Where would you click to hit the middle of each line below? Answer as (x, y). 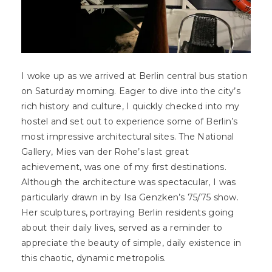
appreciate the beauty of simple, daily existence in (131, 243)
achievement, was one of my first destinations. (124, 167)
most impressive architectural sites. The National (128, 137)
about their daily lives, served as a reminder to (122, 228)
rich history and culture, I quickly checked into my (131, 106)
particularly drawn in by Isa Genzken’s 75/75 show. (130, 197)
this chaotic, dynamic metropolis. (95, 258)
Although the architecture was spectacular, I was (129, 182)
